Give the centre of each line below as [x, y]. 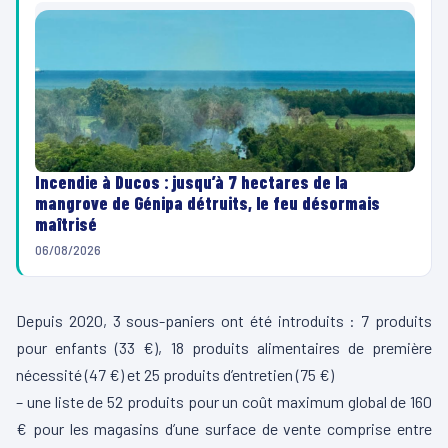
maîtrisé [66, 224]
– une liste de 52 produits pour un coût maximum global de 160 [224, 402]
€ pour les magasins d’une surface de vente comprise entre [224, 429]
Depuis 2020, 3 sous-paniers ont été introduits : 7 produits [224, 321]
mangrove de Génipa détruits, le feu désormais [207, 203]
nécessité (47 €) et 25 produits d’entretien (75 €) [175, 375]
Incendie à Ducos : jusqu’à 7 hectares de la [191, 182]
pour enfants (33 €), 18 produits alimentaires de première [224, 348]
